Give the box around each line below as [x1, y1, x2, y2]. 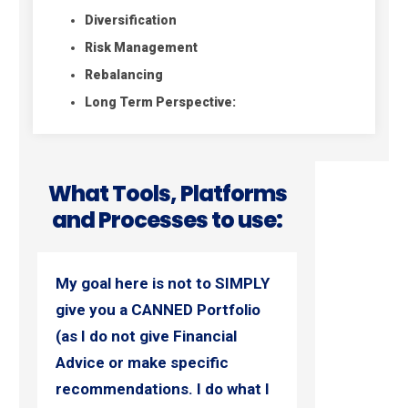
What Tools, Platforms [47, 178, 287, 209]
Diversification [85, 13, 177, 28]
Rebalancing [85, 67, 163, 83]
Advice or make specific [56, 353, 229, 372]
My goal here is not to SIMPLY [56, 274, 270, 293]
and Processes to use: [52, 205, 282, 236]
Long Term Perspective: [85, 95, 236, 110]
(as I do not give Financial [56, 327, 237, 346]
